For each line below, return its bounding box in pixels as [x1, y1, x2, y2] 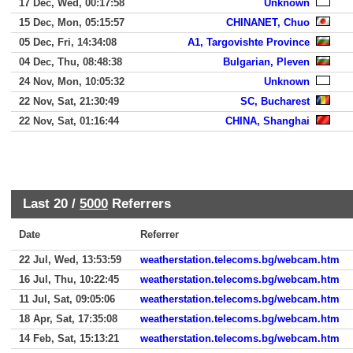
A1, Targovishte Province [188, 36, 310, 48]
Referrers [108, 195, 171, 211]
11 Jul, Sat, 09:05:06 [19, 293, 115, 305]
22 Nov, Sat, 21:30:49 [19, 95, 119, 107]
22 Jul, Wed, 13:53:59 [19, 254, 121, 266]
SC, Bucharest [240, 95, 310, 107]
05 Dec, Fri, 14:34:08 [19, 36, 117, 48]
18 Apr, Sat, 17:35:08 [19, 313, 117, 325]
